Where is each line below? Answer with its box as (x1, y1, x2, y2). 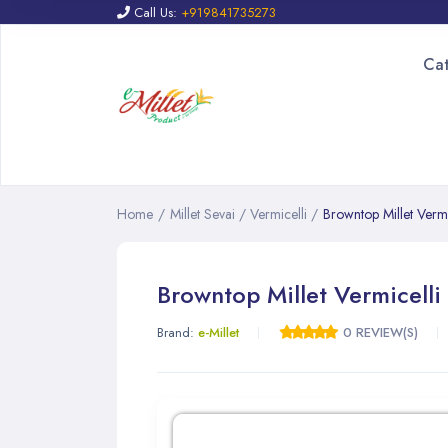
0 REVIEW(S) (343, 323, 418, 342)
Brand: (157, 323, 198, 342)
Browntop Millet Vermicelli (157, 277, 441, 312)
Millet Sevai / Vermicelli (170, 204, 311, 224)
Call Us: (130, 3, 181, 22)
